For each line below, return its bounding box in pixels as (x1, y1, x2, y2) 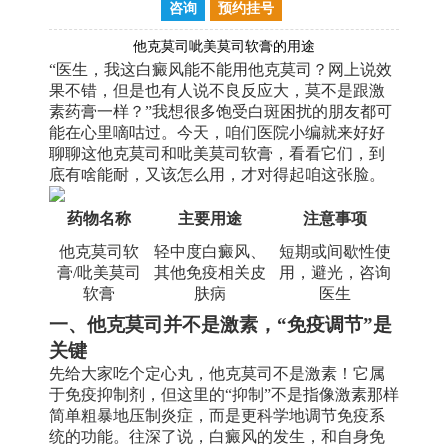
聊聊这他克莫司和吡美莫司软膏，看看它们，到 (49, 144, 385, 162)
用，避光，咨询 (279, 263, 391, 281)
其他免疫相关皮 (153, 263, 266, 281)
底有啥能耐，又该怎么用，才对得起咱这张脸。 (49, 165, 385, 183)
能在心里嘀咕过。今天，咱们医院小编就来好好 (49, 123, 385, 141)
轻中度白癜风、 (153, 242, 266, 260)
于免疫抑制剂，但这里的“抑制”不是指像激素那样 (49, 385, 399, 403)
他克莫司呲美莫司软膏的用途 (133, 38, 315, 54)
